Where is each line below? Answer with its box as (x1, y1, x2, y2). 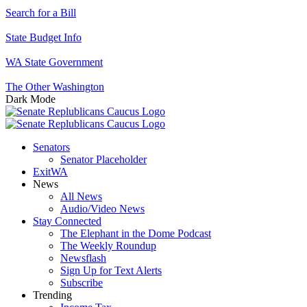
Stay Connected (33, 215, 101, 227)
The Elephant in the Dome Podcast (60, 228, 211, 239)
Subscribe (60, 277, 103, 288)
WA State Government (5, 56, 103, 68)
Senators (33, 141, 70, 153)
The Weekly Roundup (60, 240, 156, 251)
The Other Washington (5, 81, 104, 93)
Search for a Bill (5, 7, 76, 19)
